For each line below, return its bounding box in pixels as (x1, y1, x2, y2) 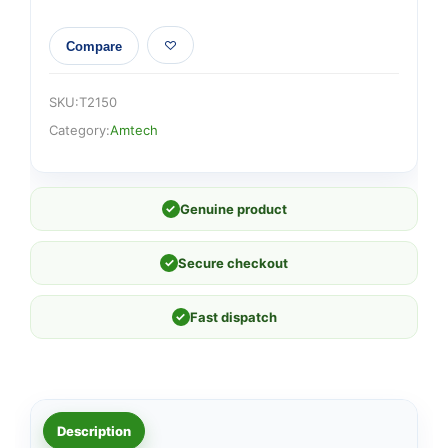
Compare (66, 38, 122, 54)
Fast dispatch (189, 309, 277, 325)
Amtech (110, 122, 158, 138)
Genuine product (179, 201, 287, 217)
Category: (49, 122, 110, 138)
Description (57, 422, 131, 439)
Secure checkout (178, 255, 288, 271)
